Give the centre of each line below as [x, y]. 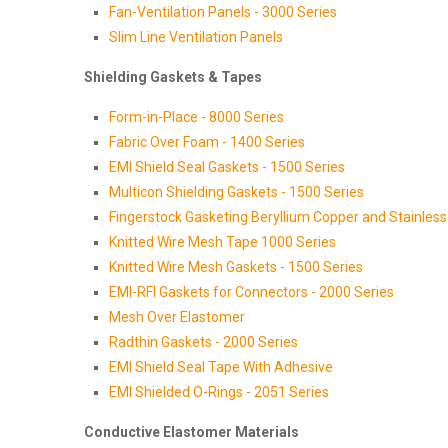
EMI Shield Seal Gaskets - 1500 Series [227, 167]
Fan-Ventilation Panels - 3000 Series [223, 12]
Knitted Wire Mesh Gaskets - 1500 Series [236, 267]
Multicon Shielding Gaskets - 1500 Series [236, 192]
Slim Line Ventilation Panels [196, 37]
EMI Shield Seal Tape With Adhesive [221, 367]
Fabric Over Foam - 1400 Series [207, 142]
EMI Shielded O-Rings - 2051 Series [219, 392]
